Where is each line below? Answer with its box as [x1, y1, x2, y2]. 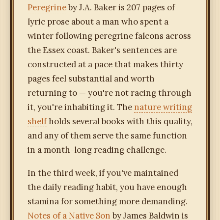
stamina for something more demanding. [27, 196, 188, 207]
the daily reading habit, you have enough [27, 182, 187, 193]
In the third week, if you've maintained [27, 167, 178, 179]
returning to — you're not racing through [27, 87, 192, 99]
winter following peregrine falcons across [27, 30, 191, 42]
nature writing [134, 102, 192, 113]
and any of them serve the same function [27, 130, 187, 141]
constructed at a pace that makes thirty [27, 59, 183, 70]
